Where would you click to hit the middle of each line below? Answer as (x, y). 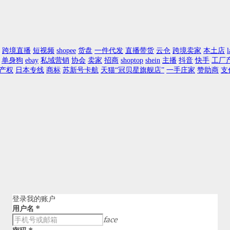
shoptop (132, 60)
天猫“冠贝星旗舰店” (132, 70)
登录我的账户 (34, 198)
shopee (66, 50)
